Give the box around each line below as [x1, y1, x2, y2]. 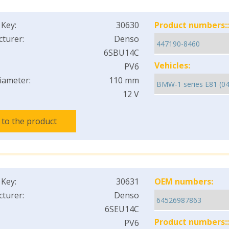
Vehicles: [154, 60, 190, 71]
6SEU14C [104, 203, 139, 215]
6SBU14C [103, 47, 139, 58]
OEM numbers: [154, 176, 213, 187]
